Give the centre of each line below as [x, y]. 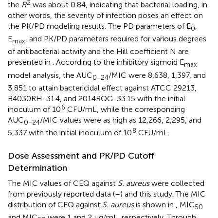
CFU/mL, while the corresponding [125, 109]
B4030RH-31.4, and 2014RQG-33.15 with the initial [97, 98]
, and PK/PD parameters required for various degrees [116, 39]
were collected [177, 183]
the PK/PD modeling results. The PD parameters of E [99, 26]
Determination [37, 168]
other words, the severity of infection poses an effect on [105, 15]
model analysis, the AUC [50, 75]
